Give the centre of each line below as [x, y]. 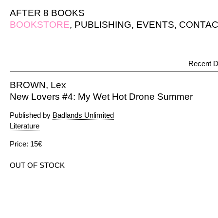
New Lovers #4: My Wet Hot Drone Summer [101, 97]
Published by [31, 115]
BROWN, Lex [38, 85]
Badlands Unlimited [83, 115]
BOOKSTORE [40, 25]
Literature [25, 126]
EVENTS [155, 25]
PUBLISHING [103, 25]
